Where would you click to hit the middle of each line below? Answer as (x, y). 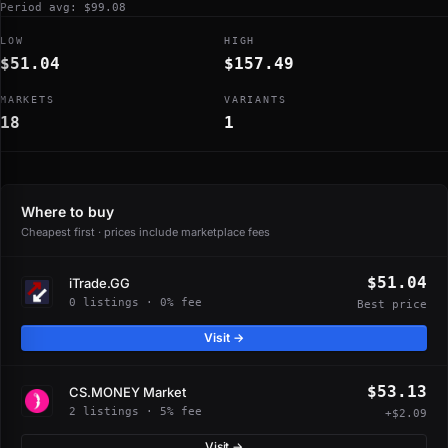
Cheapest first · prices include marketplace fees (145, 232)
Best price (392, 304)
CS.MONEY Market (127, 391)
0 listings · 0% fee (135, 302)
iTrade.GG (99, 282)
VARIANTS (255, 99)
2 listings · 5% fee (135, 411)
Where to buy (67, 211)
